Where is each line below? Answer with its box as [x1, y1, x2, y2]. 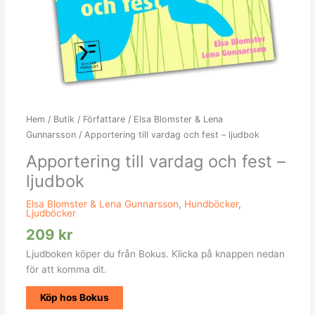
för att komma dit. [25, 263, 107, 275]
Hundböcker [184, 198, 238, 210]
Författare [82, 114, 125, 125]
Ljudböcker [25, 207, 76, 219]
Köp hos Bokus [39, 292, 109, 304]
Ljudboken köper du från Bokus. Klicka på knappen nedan [25, 247, 285, 259]
